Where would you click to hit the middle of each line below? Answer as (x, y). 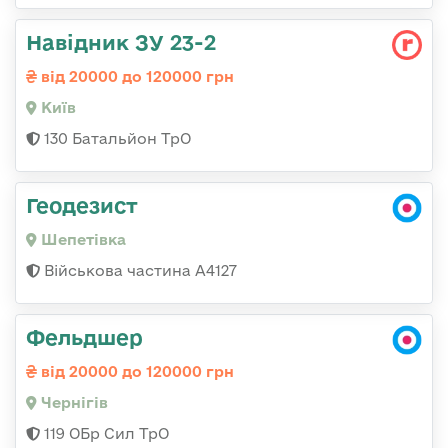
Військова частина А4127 (138, 270)
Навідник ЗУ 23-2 (121, 42)
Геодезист (82, 205)
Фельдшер (84, 337)
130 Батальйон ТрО (115, 138)
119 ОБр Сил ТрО (104, 433)
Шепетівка (81, 239)
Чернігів (72, 402)
